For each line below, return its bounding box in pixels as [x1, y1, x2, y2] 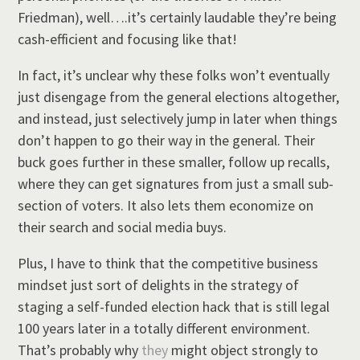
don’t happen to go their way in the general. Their [18, 130, 316, 149]
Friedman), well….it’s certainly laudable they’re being [18, 7, 337, 27]
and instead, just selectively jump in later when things [18, 108, 338, 128]
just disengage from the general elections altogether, [18, 87, 340, 106]
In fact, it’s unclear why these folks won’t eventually [18, 65, 330, 84]
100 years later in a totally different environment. [18, 318, 311, 337]
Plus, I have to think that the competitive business [18, 253, 319, 272]
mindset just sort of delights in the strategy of [18, 275, 300, 294]
